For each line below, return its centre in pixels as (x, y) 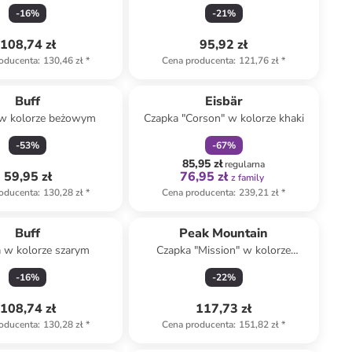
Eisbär (224, 101)
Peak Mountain (224, 233)
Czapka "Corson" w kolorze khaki (224, 118)
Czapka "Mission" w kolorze (224, 250)
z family (248, 178)
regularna (245, 164)
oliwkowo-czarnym (224, 266)
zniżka (216, 79)
